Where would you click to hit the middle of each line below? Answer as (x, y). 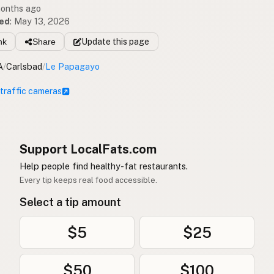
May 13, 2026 (42, 21)
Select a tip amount (70, 202)
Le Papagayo (72, 67)
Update (96, 42)
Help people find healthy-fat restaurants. (104, 166)
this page (130, 42)
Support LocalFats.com (88, 150)
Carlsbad (24, 67)
